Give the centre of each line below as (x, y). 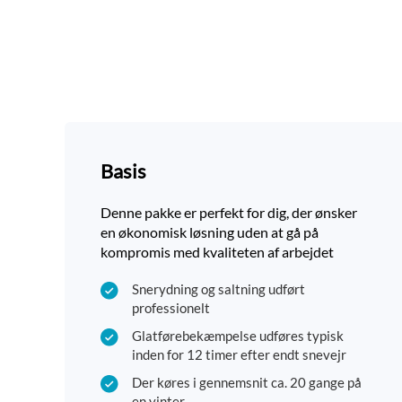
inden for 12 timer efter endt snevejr (239, 355)
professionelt (171, 308)
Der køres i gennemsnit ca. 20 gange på (247, 383)
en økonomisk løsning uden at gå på (210, 232)
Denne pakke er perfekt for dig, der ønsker (229, 213)
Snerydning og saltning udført (218, 289)
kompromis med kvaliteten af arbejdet (217, 252)
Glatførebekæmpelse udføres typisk (238, 336)
